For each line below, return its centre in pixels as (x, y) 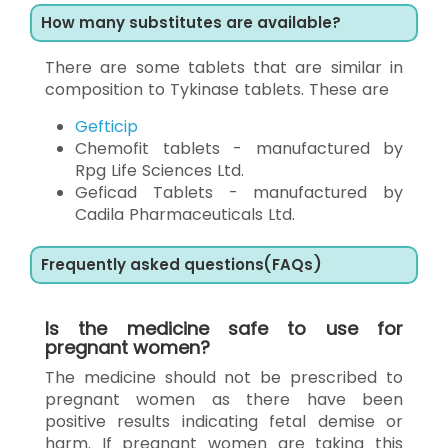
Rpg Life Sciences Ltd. (159, 170)
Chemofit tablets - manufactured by (239, 148)
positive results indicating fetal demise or (224, 421)
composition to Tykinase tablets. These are (217, 89)
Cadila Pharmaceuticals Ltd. (185, 214)
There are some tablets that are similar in (224, 67)
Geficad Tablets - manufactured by (239, 192)
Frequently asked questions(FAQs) (181, 264)
